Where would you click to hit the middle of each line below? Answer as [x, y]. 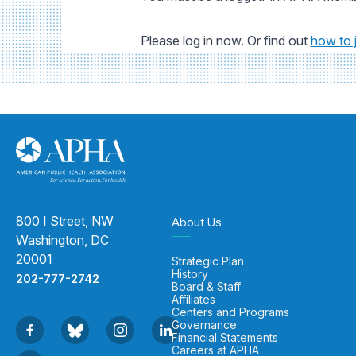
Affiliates [193, 299]
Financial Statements [224, 337]
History [190, 274]
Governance [204, 325]
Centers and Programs [230, 312]
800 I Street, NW [65, 221]
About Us [196, 222]
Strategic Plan [207, 261]
